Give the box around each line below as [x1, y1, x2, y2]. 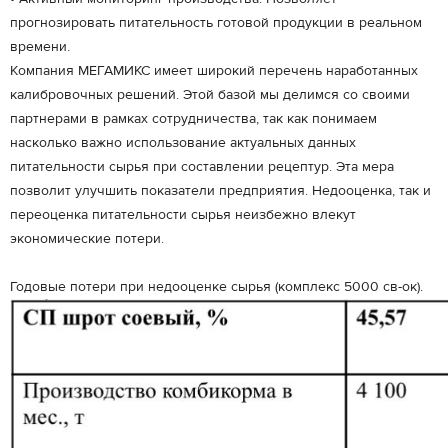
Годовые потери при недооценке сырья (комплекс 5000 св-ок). [10, 278, 423, 296]
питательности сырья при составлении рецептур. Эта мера [10, 158, 394, 176]
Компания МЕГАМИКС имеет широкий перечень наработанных [10, 62, 418, 80]
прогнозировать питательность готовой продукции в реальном [10, 14, 422, 32]
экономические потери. [10, 230, 164, 248]
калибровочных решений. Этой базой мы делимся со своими [10, 86, 410, 104]
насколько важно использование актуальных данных [10, 134, 356, 152]
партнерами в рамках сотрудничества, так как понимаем [10, 110, 377, 128]
